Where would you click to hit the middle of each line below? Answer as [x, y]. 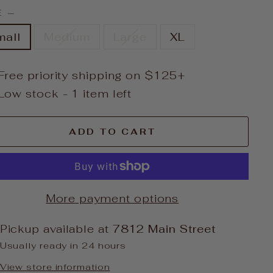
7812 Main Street [165, 229]
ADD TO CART [112, 131]
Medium [67, 37]
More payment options [112, 198]
